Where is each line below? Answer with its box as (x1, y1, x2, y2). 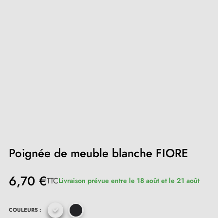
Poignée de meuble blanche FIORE (9, 144, 188, 162)
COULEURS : (9, 206, 41, 214)
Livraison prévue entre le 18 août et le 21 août (58, 176, 200, 185)
